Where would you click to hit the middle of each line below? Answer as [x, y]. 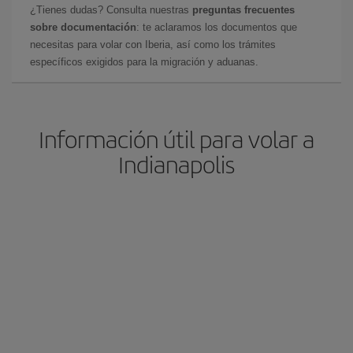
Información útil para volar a [176, 139]
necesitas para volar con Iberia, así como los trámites [153, 45]
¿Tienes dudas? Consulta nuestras [111, 10]
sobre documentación [83, 27]
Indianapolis [176, 164]
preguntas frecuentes [243, 10]
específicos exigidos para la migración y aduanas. [144, 62]
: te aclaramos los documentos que [217, 27]
